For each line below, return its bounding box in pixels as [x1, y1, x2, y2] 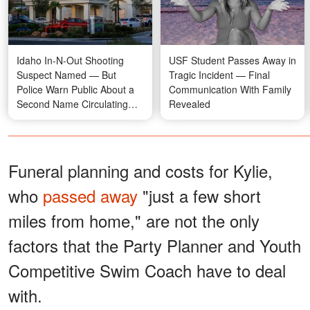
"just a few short [138, 183, 261, 208]
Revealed [169, 97, 210, 111]
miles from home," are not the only [8, 208, 259, 233]
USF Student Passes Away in [169, 53, 296, 68]
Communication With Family [169, 82, 291, 97]
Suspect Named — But [17, 68, 116, 82]
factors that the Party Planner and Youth [8, 233, 301, 258]
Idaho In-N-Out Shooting [17, 53, 124, 68]
